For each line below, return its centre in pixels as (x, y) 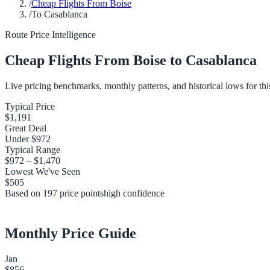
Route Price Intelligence (50, 35)
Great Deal (26, 128)
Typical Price (30, 106)
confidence (143, 193)
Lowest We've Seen (42, 171)
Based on (24, 193)
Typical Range (33, 150)
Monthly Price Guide (71, 233)
